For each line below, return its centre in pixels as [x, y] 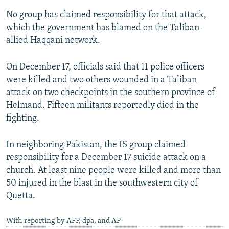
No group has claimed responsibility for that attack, [106, 15]
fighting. [23, 119]
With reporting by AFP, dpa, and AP [63, 221]
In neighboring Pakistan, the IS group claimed [96, 145]
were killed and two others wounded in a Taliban [101, 80]
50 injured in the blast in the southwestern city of [102, 184]
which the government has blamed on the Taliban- [105, 28]
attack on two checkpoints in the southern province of [111, 93]
